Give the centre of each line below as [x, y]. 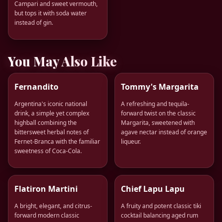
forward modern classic [47, 216]
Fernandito [36, 87]
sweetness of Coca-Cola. [48, 151]
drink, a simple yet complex [52, 113]
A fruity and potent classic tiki [161, 206]
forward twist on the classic [158, 113]
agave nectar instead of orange [164, 132]
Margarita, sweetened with [158, 123]
